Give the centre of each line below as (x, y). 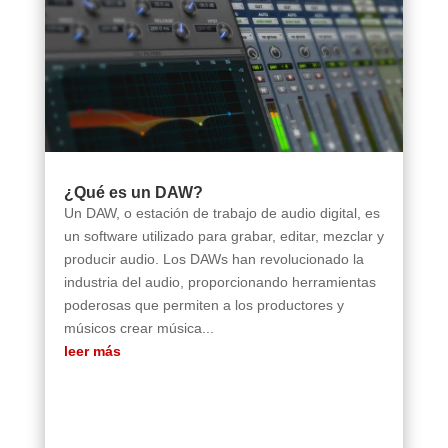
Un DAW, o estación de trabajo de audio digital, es (221, 213)
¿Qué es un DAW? (133, 193)
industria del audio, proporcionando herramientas (219, 282)
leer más (92, 351)
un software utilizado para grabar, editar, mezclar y (223, 236)
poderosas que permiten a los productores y (203, 305)
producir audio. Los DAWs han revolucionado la (213, 259)
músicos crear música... (138, 328)
